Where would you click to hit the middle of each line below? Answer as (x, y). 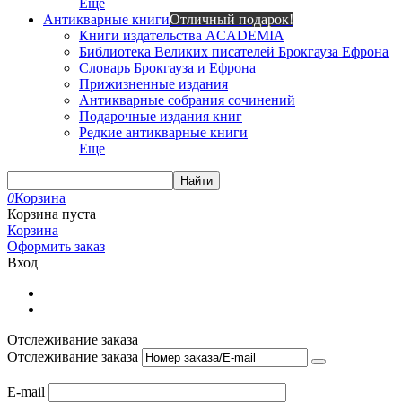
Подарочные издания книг (161, 116)
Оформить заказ (56, 246)
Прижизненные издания (153, 84)
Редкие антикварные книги (163, 132)
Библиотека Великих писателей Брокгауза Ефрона (234, 52)
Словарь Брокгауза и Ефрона (167, 68)
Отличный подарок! (232, 19)
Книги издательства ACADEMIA (182, 35)
